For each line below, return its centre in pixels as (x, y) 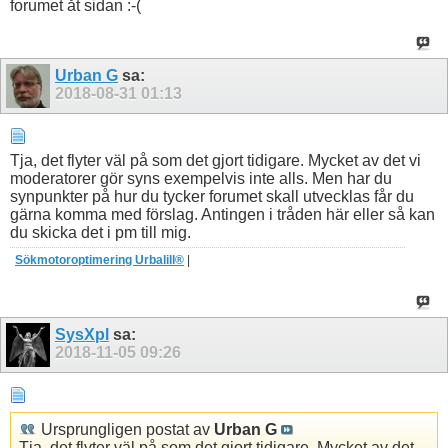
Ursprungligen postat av (125, 429)
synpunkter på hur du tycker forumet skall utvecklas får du (212, 197)
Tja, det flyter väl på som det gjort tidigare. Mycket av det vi (215, 161)
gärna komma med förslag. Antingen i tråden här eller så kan (222, 215)
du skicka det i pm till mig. (100, 233)
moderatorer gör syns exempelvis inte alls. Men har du (201, 179)
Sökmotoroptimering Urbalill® (99, 260)
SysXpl (82, 335)
